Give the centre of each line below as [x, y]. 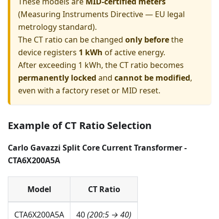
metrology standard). [57, 27]
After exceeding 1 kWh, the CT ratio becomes [101, 65]
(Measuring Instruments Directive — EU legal [101, 14]
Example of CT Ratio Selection [80, 125]
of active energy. [134, 52]
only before [147, 39]
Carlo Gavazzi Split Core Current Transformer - [97, 147]
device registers [48, 52]
